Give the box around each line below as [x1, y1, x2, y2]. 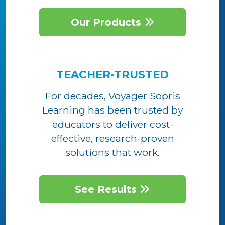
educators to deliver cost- [52, 118, 173, 130]
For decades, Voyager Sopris [45, 89, 180, 102]
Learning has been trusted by [42, 103, 183, 116]
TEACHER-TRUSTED [56, 67, 169, 81]
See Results [75, 183, 140, 195]
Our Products [70, 16, 144, 28]
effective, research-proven [51, 132, 174, 144]
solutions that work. [65, 146, 160, 158]
